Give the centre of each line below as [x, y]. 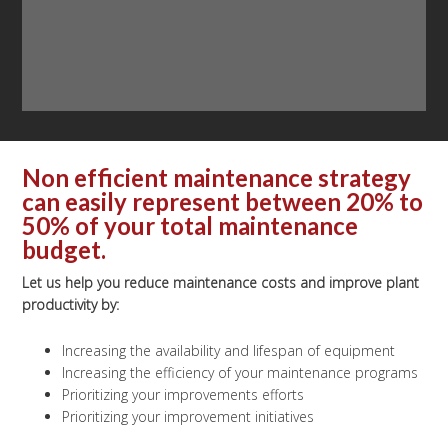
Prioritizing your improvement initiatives [188, 416]
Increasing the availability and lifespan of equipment [229, 350]
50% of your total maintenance [190, 225]
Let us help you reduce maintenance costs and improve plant [221, 282]
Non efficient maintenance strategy [217, 177]
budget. [64, 249]
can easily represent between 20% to [223, 201]
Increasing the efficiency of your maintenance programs [240, 372]
